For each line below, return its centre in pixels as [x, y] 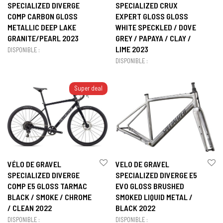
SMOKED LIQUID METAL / [154, 197]
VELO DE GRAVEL [142, 164]
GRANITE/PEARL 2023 [43, 38]
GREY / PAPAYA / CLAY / [153, 38]
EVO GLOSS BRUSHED [150, 186]
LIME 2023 [132, 49]
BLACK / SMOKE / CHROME [50, 197]
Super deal [88, 88]
